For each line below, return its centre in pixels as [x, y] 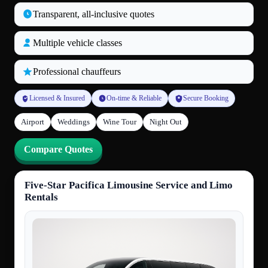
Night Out [166, 122]
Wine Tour [120, 122]
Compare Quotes [58, 150]
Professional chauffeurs [77, 72]
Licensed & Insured [57, 98]
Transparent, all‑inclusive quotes [94, 14]
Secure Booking [206, 98]
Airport [33, 122]
